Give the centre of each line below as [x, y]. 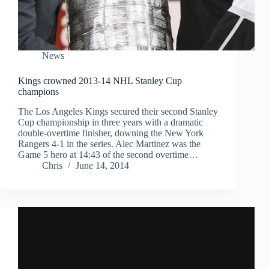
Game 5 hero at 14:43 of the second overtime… [108, 155]
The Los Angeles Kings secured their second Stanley [118, 112]
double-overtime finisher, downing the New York [111, 133]
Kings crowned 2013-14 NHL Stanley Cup [100, 81]
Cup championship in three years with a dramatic [110, 122]
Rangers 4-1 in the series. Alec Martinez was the [109, 144]
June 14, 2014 [102, 166]
